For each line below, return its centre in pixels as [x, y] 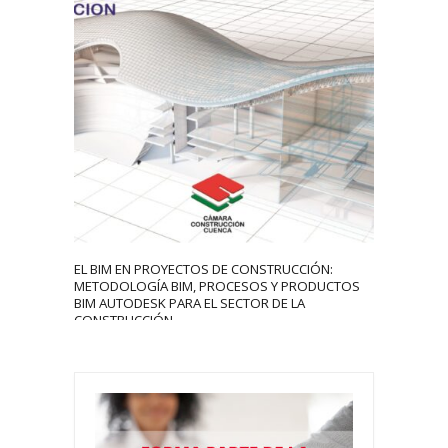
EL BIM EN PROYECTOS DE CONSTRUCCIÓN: [203, 269]
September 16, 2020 [163, 347]
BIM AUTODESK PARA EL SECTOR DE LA [189, 303]
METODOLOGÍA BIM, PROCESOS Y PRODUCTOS [217, 286]
